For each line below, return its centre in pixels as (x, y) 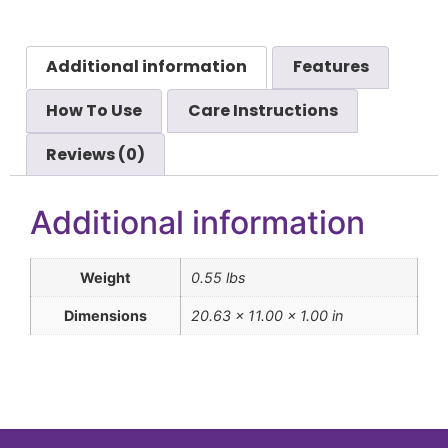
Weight (105, 278)
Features (330, 67)
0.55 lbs (218, 278)
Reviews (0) (96, 154)
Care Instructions (262, 111)
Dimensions (105, 316)
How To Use (94, 111)
